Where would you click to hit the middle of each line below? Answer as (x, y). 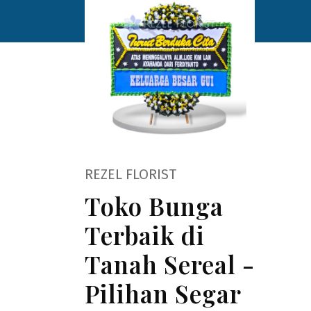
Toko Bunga (154, 206)
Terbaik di (145, 235)
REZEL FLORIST (131, 174)
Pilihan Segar (163, 293)
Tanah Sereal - (170, 264)
